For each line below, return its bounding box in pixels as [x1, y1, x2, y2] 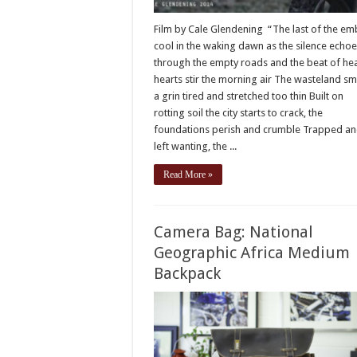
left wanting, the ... [154, 139, 237, 152]
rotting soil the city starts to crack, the [154, 106, 324, 119]
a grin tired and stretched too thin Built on [154, 89, 344, 102]
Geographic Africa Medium [154, 242, 351, 262]
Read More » [163, 168, 214, 180]
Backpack [154, 263, 222, 283]
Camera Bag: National [154, 222, 314, 241]
